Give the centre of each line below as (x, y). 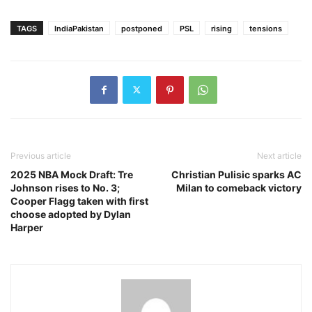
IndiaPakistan (79, 28)
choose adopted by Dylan (71, 214)
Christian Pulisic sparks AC (236, 174)
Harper (27, 227)
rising (221, 28)
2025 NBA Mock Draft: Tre (72, 174)
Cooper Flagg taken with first (79, 201)
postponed (142, 28)
